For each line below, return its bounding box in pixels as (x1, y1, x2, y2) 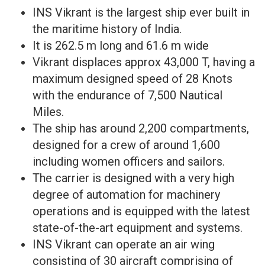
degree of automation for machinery (33, 188, 220, 202)
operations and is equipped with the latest (33, 204, 250, 218)
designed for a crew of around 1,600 (33, 138, 220, 152)
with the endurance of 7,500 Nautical (33, 88, 222, 102)
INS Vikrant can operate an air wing (33, 237, 215, 251)
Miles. (33, 105, 64, 119)
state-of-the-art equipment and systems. (33, 221, 243, 235)
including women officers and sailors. (33, 154, 225, 169)
